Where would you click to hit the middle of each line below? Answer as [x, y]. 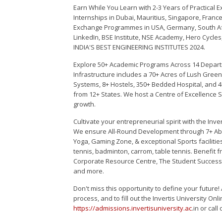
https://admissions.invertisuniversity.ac [133, 208]
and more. [89, 171]
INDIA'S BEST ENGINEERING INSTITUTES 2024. [139, 47]
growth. [85, 104]
